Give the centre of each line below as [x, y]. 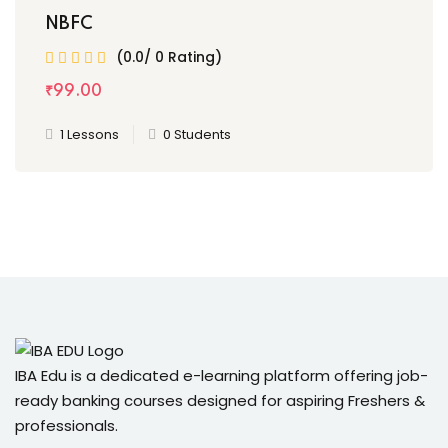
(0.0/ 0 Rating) [169, 56]
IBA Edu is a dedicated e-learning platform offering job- [221, 376]
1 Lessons [89, 134]
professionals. [66, 426]
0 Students [197, 134]
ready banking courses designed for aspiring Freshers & [220, 401]
